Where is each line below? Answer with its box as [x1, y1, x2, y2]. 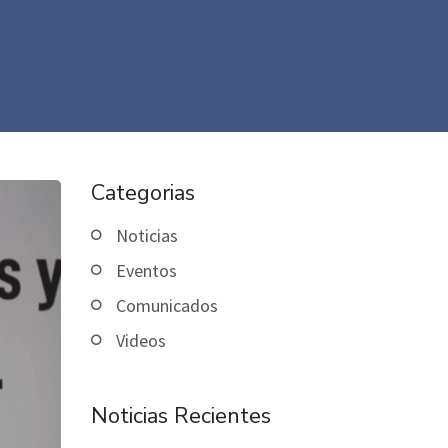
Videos [116, 329, 166, 353]
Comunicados [116, 294, 218, 318]
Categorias [91, 178, 195, 209]
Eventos [116, 259, 177, 283]
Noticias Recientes [91, 401, 271, 432]
